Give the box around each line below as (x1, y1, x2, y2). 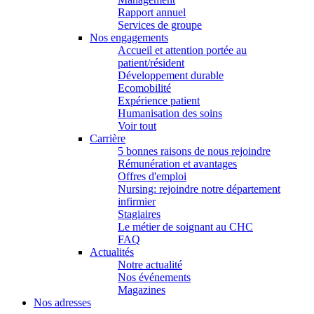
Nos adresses (34, 296, 91, 309)
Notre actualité (118, 259, 182, 271)
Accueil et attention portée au (118, 44, 247, 57)
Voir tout (118, 120, 156, 132)
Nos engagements (90, 32, 168, 44)
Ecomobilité (118, 82, 171, 95)
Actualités (90, 246, 134, 259)
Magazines (118, 284, 165, 296)
